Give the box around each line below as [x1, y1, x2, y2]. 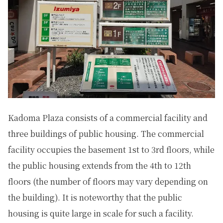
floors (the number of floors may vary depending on [8, 176, 208, 188]
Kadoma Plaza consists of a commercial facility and [8, 112, 208, 124]
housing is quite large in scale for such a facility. [8, 208, 194, 220]
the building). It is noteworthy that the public [8, 192, 182, 204]
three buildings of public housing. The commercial [8, 128, 204, 140]
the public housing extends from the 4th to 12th [8, 160, 191, 172]
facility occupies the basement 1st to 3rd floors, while [8, 144, 215, 156]
